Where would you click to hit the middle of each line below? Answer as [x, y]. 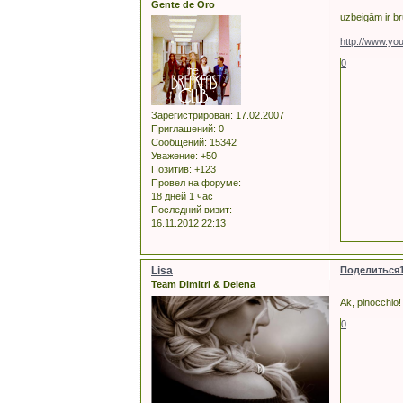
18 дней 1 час [182, 197]
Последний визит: [192, 210]
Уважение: [175, 156]
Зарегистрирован [191, 116]
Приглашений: [184, 129]
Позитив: [171, 170]
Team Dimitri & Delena [203, 285]
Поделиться [370, 270]
